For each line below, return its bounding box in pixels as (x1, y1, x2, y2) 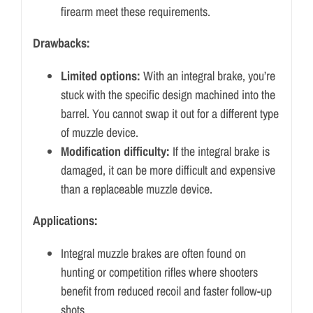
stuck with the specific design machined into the (60, 86, 275, 104)
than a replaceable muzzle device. (60, 180, 212, 198)
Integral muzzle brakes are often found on (60, 245, 246, 263)
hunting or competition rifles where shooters (60, 263, 258, 282)
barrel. (60, 105, 89, 123)
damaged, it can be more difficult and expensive (60, 161, 275, 180)
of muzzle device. (60, 124, 138, 142)
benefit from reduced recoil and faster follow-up (60, 282, 272, 300)
